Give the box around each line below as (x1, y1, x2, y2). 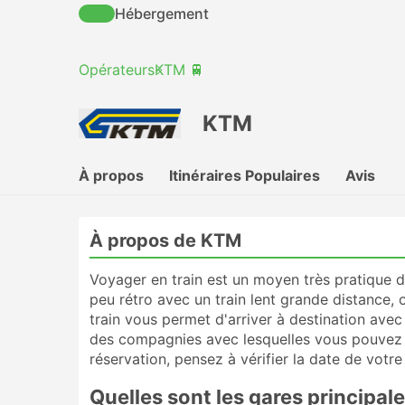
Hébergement (115, 5, 209, 23)
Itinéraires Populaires (169, 166, 320, 184)
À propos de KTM (89, 230, 241, 251)
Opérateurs (79, 61, 155, 79)
